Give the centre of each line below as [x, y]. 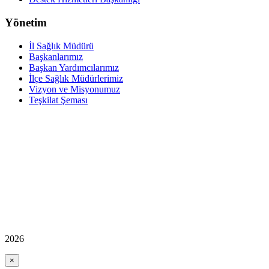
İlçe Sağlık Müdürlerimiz [76, 78]
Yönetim [26, 23]
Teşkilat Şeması [58, 100]
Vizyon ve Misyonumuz [74, 89]
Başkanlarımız [56, 56]
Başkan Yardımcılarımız [74, 67]
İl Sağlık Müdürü [61, 46]
